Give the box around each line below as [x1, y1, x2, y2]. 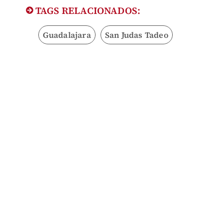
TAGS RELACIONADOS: [33, 4, 141, 17]
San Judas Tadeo [105, 29, 168, 41]
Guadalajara [42, 29, 91, 41]
